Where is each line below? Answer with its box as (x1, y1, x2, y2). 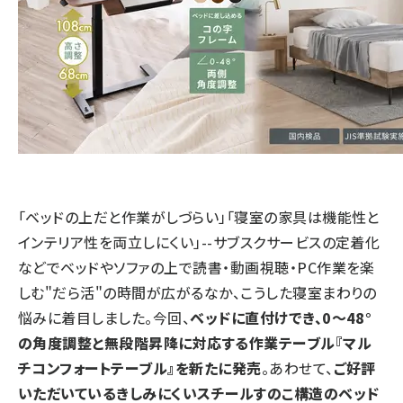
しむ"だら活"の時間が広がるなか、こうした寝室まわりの (18, 282, 377, 304)
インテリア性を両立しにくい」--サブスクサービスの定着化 (18, 231, 381, 254)
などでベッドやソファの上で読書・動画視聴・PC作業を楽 (18, 256, 375, 279)
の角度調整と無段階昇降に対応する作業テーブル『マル (18, 332, 372, 354)
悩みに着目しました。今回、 (18, 307, 191, 329)
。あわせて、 (261, 357, 334, 380)
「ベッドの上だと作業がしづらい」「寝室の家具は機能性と (18, 206, 380, 228)
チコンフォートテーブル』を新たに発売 (18, 357, 262, 380)
